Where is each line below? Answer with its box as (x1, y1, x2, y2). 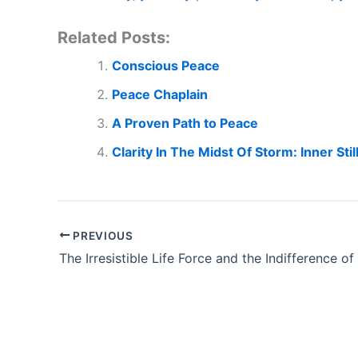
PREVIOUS (70, 229, 133, 242)
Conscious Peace (112, 57, 220, 74)
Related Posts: (58, 27, 170, 47)
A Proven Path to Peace (112, 114, 258, 131)
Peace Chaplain (112, 86, 208, 102)
